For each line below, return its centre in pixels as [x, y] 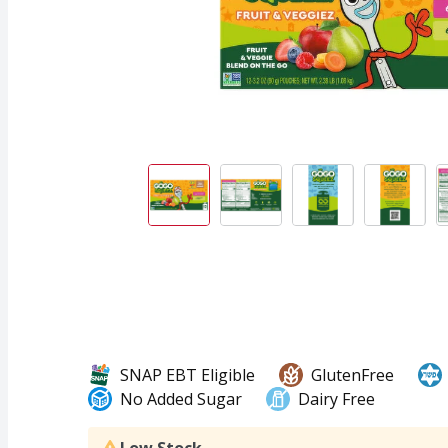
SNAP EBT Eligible [187, 374]
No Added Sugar [181, 398]
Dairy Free [336, 398]
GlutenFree [352, 374]
